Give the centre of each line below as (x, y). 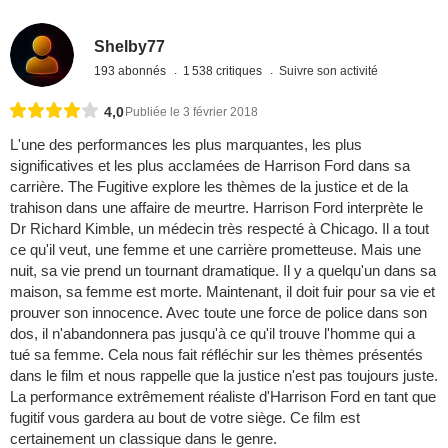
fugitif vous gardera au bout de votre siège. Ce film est (185, 418)
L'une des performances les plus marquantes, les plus (186, 145)
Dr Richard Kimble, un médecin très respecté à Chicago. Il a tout (219, 229)
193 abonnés (132, 70)
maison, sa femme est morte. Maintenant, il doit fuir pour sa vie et (222, 292)
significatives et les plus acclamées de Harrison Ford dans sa (210, 166)
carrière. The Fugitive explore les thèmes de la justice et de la (209, 187)
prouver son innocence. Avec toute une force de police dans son (218, 313)
